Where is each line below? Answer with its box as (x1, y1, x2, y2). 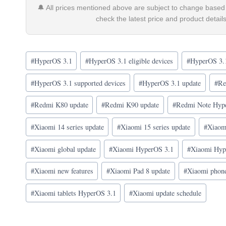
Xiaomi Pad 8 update (110, 166, 171, 176)
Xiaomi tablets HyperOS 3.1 (34, 188, 116, 198)
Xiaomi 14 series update (34, 122, 104, 132)
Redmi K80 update (34, 100, 88, 110)
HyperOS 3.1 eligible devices (89, 56, 174, 66)
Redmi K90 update (105, 100, 159, 110)
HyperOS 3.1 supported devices (34, 78, 126, 88)
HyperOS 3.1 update (142, 78, 201, 88)
